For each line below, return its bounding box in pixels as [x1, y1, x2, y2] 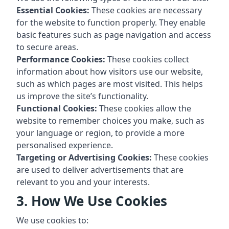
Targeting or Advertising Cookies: [16, 152, 152, 163]
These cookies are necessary [89, 5, 202, 16]
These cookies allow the [97, 103, 191, 114]
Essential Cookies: [16, 5, 89, 16]
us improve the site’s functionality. [16, 90, 148, 102]
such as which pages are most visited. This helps [16, 78, 203, 89]
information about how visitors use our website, [16, 66, 203, 77]
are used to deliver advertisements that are [16, 164, 184, 175]
